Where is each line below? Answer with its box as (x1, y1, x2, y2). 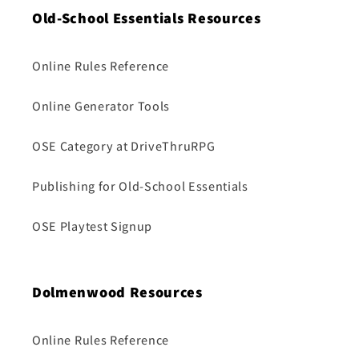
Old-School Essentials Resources (32, 8, 261, 28)
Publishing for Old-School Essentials (32, 177, 248, 195)
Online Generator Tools (32, 97, 171, 115)
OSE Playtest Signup (32, 217, 153, 235)
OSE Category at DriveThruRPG (32, 137, 216, 155)
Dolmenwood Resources (32, 282, 203, 302)
